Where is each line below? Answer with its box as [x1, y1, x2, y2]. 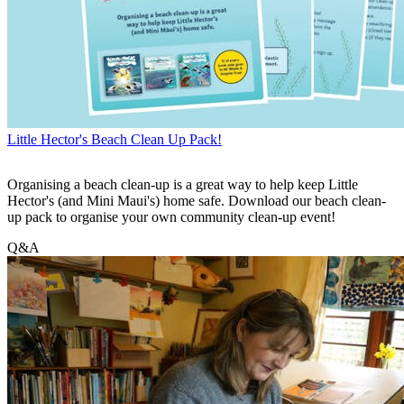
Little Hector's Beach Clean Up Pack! [7, 131, 222, 147]
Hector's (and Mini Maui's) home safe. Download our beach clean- [7, 192, 386, 208]
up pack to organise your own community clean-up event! [7, 208, 335, 225]
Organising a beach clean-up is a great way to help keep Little [7, 176, 358, 192]
